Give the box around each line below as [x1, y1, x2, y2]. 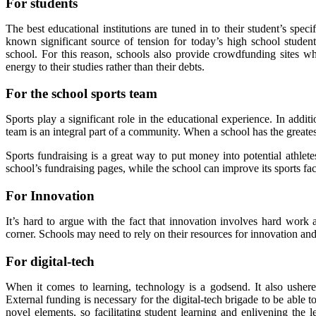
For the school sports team [6, 86, 157, 102]
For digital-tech [6, 253, 95, 269]
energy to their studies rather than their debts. [6, 60, 205, 73]
